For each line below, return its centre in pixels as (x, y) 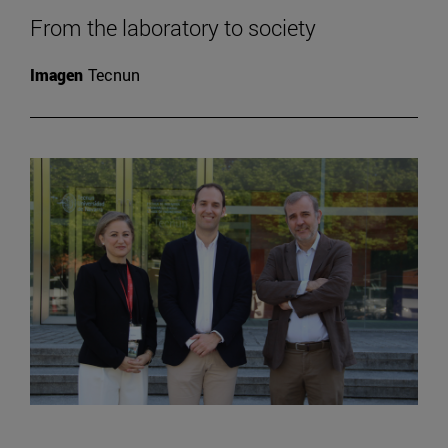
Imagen (56, 75)
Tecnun (114, 75)
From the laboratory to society (173, 28)
